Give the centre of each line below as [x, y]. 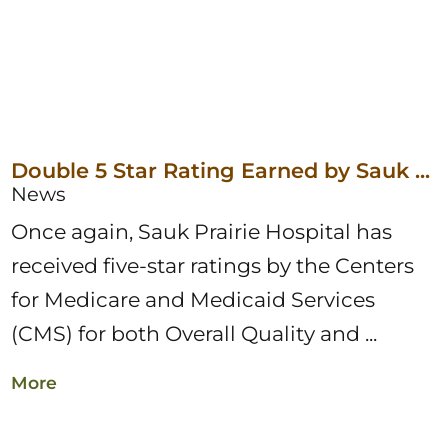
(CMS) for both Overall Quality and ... [194, 334]
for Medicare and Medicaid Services [193, 300]
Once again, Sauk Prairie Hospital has [202, 232]
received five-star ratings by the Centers [213, 266]
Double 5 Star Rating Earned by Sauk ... [221, 170]
